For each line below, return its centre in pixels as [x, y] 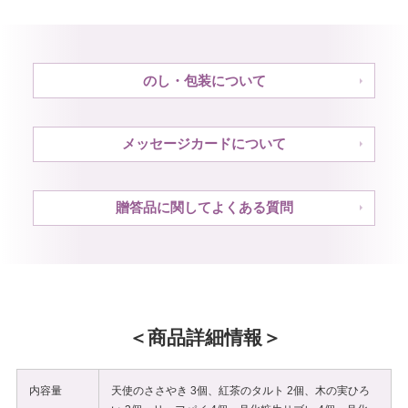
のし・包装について [204, 80]
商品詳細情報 [205, 337]
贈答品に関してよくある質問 [204, 208]
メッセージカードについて [204, 144]
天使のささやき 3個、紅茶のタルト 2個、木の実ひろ [241, 391]
